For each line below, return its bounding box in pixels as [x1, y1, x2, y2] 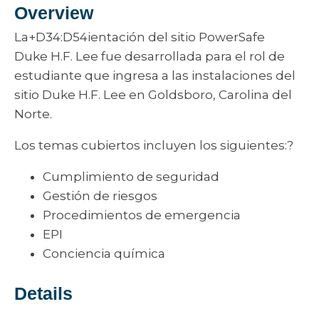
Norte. [14, 107, 52, 121]
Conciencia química [43, 246, 165, 261]
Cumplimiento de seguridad [43, 169, 219, 184]
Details [14, 283, 73, 303]
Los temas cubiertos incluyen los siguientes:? [14, 138, 293, 152]
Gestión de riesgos [43, 189, 157, 203]
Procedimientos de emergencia [43, 208, 241, 222]
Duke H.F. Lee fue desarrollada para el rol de [14, 49, 285, 63]
